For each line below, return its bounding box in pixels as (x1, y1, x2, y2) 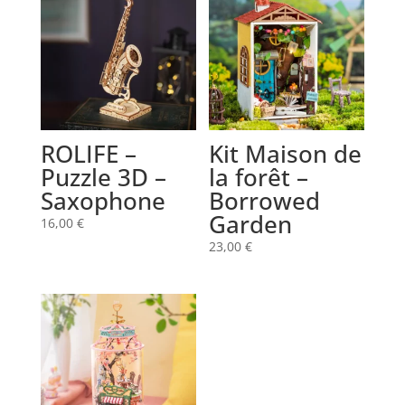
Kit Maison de (209, 137, 363, 171)
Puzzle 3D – (40, 161, 166, 194)
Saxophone (40, 184, 165, 218)
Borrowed (209, 184, 321, 218)
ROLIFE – (40, 137, 137, 171)
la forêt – (209, 161, 309, 194)
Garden (209, 208, 293, 241)
